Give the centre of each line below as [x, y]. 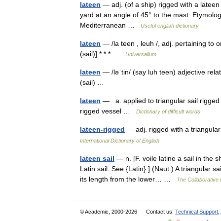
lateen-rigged [102, 129]
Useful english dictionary [170, 26]
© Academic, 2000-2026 [109, 212]
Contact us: [161, 212]
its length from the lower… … [128, 179]
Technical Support [197, 212]
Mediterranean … [110, 25]
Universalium [141, 54]
